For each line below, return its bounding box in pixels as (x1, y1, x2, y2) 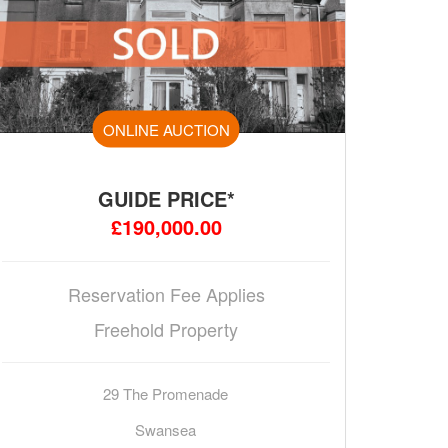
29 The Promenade (103, 383, 229, 405)
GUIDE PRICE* (97, 184, 235, 214)
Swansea (135, 419, 197, 441)
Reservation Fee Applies (67, 281, 265, 308)
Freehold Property (94, 316, 238, 343)
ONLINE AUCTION (102, 118, 230, 140)
